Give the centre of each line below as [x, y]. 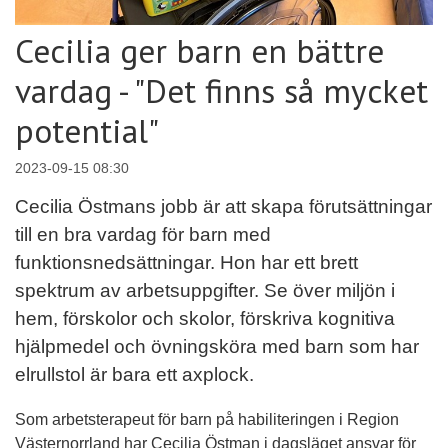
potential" [87, 131]
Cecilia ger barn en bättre [199, 51]
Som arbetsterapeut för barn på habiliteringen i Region [207, 420]
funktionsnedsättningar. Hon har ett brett [186, 263]
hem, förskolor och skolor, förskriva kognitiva [205, 319]
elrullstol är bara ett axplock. [134, 375]
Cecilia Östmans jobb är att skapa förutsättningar [223, 207]
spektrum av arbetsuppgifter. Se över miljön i [205, 291]
